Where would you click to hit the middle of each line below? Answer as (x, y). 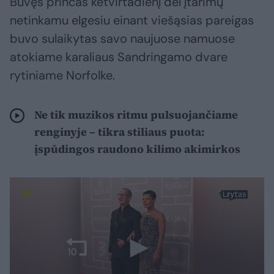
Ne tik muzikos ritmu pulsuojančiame (136, 115)
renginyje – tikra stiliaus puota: (120, 132)
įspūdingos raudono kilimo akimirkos (137, 149)
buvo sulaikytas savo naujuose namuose (122, 39)
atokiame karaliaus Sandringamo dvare (119, 57)
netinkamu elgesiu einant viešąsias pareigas (132, 20)
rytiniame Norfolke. (62, 76)
